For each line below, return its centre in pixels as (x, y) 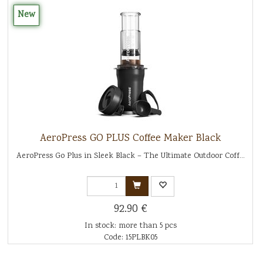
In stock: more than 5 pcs (130, 226)
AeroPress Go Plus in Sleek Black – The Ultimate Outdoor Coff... (130, 156)
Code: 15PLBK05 (130, 237)
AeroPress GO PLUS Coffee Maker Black (130, 138)
